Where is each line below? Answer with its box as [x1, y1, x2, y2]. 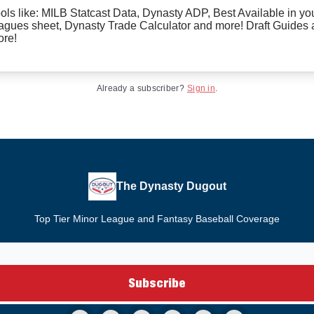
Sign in [186, 83, 216, 93]
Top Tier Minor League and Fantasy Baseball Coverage [34, 213, 280, 224]
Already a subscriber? [96, 83, 184, 93]
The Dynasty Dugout [116, 180, 226, 192]
